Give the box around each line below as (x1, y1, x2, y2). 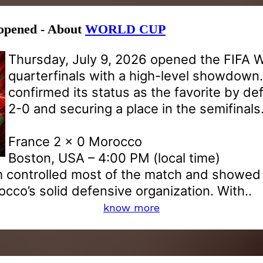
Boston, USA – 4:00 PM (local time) (8, 150, 220, 166)
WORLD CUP (85, 22, 166, 37)
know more (103, 201, 160, 214)
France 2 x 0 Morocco (8, 133, 142, 149)
